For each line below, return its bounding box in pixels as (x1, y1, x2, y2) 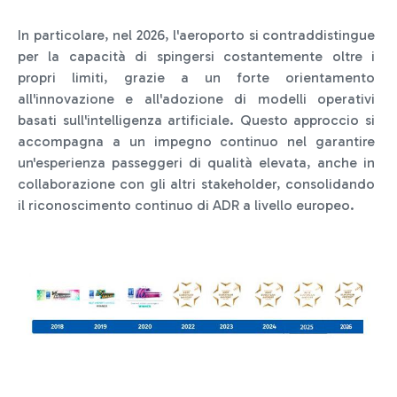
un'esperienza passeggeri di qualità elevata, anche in (18, 154, 375, 172)
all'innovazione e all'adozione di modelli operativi (18, 90, 375, 108)
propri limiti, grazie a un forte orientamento (18, 69, 375, 87)
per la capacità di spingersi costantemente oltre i (18, 48, 375, 66)
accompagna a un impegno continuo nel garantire (18, 133, 375, 151)
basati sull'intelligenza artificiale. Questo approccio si (18, 112, 375, 129)
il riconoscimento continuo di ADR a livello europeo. (18, 197, 354, 214)
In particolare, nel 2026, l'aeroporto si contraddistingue (18, 27, 375, 44)
